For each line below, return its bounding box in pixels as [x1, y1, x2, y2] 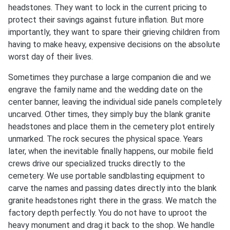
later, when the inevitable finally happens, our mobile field [8, 146, 213, 156]
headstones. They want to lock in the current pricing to [8, 2, 207, 12]
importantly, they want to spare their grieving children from [8, 27, 220, 37]
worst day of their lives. [8, 51, 93, 62]
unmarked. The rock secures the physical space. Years [8, 133, 203, 144]
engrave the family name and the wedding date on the [8, 84, 203, 94]
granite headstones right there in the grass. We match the [8, 195, 217, 205]
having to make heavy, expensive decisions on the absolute [8, 39, 220, 49]
